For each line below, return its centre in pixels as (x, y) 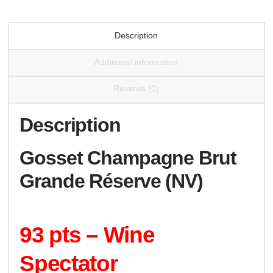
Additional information (136, 62)
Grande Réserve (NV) (111, 181)
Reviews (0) (136, 89)
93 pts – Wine (87, 235)
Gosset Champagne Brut (128, 158)
